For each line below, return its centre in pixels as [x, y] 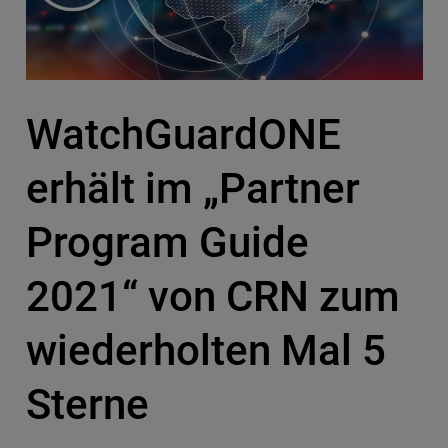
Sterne [87, 404]
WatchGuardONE [183, 134]
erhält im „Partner [192, 188]
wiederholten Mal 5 [205, 350]
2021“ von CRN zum [212, 296]
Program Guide [167, 242]
